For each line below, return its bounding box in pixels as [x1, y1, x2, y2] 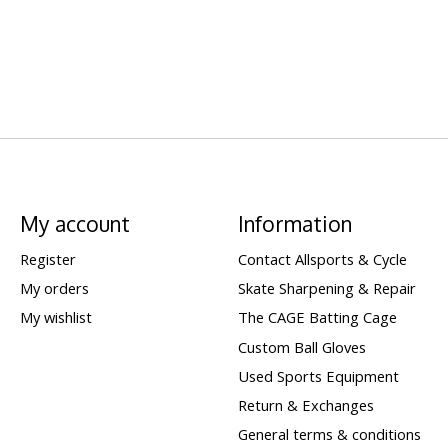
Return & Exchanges [237, 394, 374, 415]
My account [19, 209, 130, 237]
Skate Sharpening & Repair [237, 278, 416, 299]
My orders [19, 278, 89, 299]
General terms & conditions [237, 424, 421, 445]
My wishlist [19, 307, 92, 328]
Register [19, 249, 76, 270]
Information [237, 209, 352, 237]
